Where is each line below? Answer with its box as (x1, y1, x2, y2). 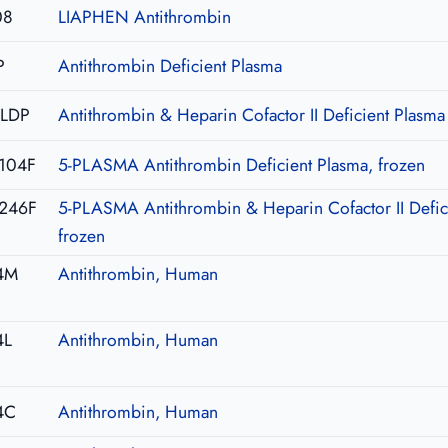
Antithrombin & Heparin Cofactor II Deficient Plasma (57, 102, 445, 129)
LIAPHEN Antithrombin (57, 3, 231, 30)
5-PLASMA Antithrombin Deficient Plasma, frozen (57, 151, 425, 178)
